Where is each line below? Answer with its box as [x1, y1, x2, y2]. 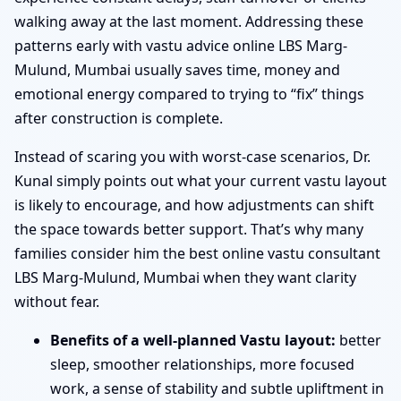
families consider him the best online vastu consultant [14, 243, 380, 264]
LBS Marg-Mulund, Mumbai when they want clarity [14, 268, 356, 288]
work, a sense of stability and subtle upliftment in [50, 379, 384, 399]
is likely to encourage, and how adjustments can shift [14, 195, 374, 216]
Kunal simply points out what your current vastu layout [14, 171, 387, 192]
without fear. [14, 292, 99, 312]
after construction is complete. [14, 108, 223, 129]
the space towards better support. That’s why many [14, 219, 363, 240]
